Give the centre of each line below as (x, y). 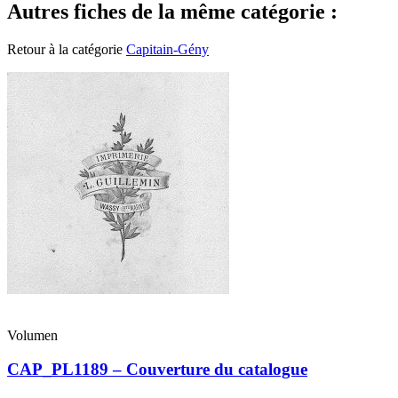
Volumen (32, 335)
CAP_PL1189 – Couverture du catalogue (157, 370)
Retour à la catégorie (67, 49)
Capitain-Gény (167, 49)
